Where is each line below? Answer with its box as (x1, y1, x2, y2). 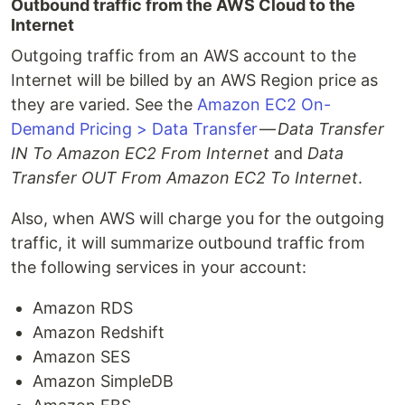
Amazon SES (33, 347, 130, 366)
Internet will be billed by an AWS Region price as (11, 71, 378, 89)
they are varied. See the (11, 95, 197, 114)
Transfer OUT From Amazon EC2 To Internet (11, 168, 358, 187)
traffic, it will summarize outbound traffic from (11, 233, 365, 252)
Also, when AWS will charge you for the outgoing (11, 209, 384, 228)
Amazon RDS (33, 298, 133, 317)
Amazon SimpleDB (33, 372, 174, 391)
